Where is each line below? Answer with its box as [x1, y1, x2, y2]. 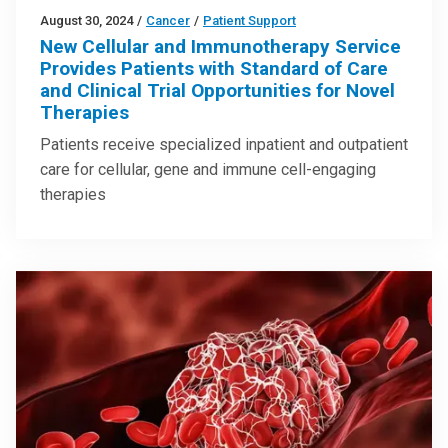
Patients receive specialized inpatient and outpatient [40, 135, 408, 155]
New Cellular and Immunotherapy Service [40, 35, 401, 59]
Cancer [146, 13, 190, 29]
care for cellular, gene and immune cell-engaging [40, 160, 376, 180]
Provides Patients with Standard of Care [40, 57, 388, 81]
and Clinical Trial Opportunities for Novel [40, 79, 395, 103]
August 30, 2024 [40, 13, 133, 29]
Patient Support [203, 13, 296, 29]
